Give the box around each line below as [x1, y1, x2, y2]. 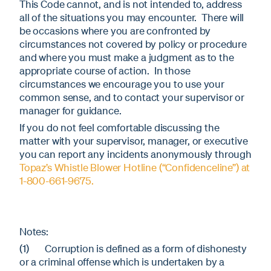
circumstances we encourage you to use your [19, 77, 224, 90]
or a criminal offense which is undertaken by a [19, 255, 225, 269]
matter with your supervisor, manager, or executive [19, 134, 248, 147]
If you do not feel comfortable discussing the [19, 120, 220, 134]
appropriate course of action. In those [19, 64, 191, 77]
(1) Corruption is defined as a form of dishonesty [19, 242, 247, 255]
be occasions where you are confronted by [19, 24, 211, 37]
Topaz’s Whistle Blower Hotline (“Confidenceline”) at [19, 160, 250, 174]
